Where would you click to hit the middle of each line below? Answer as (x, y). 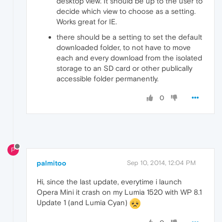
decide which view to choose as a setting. (126, 11)
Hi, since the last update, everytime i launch (109, 181)
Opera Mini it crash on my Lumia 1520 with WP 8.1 (119, 192)
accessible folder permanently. (108, 79)
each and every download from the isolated (129, 58)
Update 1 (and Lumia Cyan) (83, 202)
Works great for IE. (87, 22)
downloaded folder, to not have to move (124, 48)
